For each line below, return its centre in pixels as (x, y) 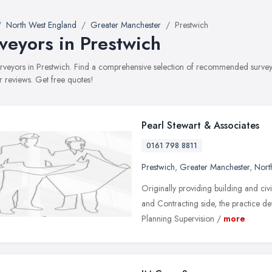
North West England (41, 25)
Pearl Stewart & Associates (200, 125)
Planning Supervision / (181, 219)
